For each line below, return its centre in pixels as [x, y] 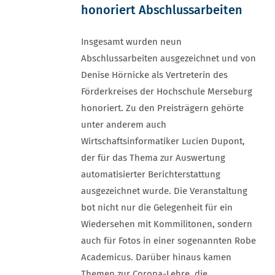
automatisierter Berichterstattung [151, 174]
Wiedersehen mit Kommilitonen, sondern [167, 224]
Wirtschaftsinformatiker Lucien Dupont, [163, 141]
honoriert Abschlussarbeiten [162, 10]
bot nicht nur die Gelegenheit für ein [157, 207]
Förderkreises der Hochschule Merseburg [167, 91]
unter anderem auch [124, 125]
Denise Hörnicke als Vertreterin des [154, 75]
